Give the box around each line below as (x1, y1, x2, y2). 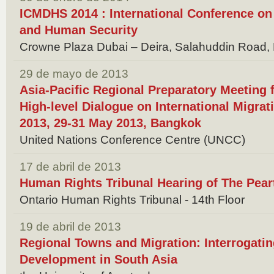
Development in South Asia (20, 253, 177, 266)
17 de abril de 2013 (20, 160, 121, 173)
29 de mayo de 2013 (20, 67, 128, 80)
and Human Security (20, 23, 138, 37)
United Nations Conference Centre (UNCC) (20, 133, 245, 146)
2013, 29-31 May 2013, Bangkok (20, 116, 201, 130)
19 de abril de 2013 (20, 220, 121, 233)
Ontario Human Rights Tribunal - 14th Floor (20, 193, 245, 206)
